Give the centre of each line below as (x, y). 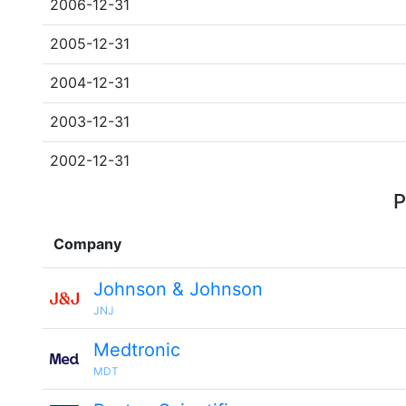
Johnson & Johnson (178, 289)
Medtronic (137, 350)
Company (87, 244)
